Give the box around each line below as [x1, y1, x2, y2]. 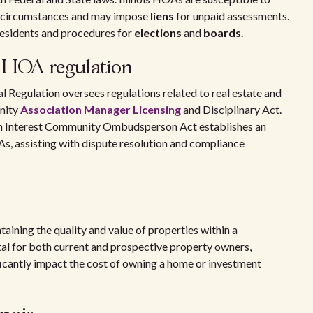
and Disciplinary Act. [181, 103, 282, 116]
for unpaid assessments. [174, 9, 289, 22]
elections [134, 26, 182, 39]
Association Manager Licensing [20, 103, 181, 116]
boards [203, 26, 241, 39]
